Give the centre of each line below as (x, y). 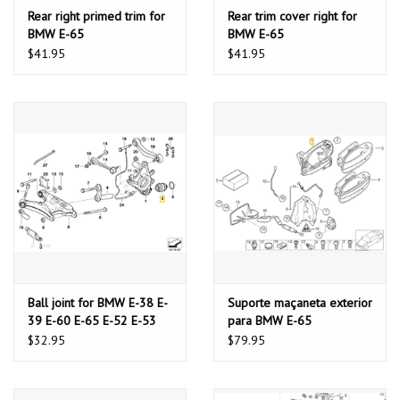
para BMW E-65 (270, 321)
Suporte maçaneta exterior (300, 303)
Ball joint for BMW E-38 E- (98, 303)
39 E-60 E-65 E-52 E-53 (92, 321)
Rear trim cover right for (292, 17)
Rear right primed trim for (96, 17)
